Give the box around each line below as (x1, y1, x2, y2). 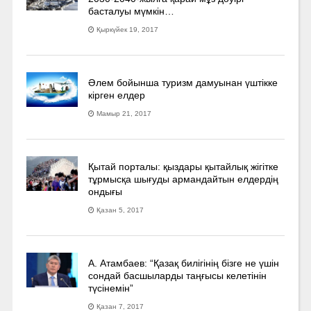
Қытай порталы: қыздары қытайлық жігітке (88, 160, 279, 172)
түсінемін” (88, 282, 134, 294)
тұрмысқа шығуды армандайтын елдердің (88, 173, 279, 185)
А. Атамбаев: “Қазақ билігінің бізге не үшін (88, 257, 280, 269)
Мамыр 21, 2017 (96, 109, 152, 117)
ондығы (88, 185, 123, 197)
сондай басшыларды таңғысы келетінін (88, 269, 267, 281)
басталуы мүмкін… (88, 5, 175, 17)
